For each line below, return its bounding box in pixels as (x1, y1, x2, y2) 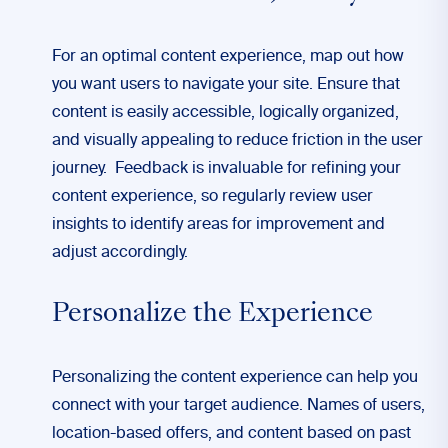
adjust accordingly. (52, 245, 188, 261)
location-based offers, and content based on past (52, 426, 411, 442)
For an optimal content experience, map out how (52, 49, 404, 65)
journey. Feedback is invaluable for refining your (52, 161, 401, 177)
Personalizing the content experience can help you (52, 370, 418, 386)
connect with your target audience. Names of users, (52, 398, 425, 414)
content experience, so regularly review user (52, 189, 373, 205)
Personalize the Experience (52, 303, 373, 327)
